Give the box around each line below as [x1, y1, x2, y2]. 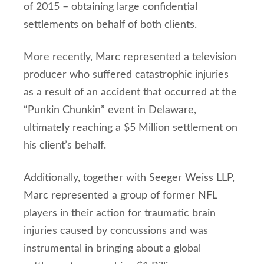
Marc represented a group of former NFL [24, 190, 217, 201]
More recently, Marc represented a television [24, 52, 236, 62]
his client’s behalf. [24, 140, 106, 151]
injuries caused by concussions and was [24, 226, 208, 236]
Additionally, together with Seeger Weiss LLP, [24, 173, 235, 183]
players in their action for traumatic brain [24, 208, 216, 219]
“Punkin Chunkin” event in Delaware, [24, 105, 196, 115]
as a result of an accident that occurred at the [24, 87, 237, 98]
